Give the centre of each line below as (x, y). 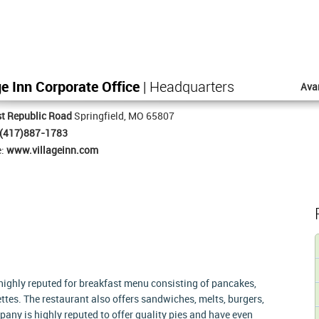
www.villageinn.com (52, 151)
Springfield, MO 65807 (123, 116)
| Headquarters (187, 88)
